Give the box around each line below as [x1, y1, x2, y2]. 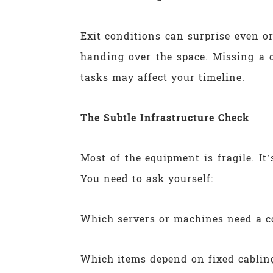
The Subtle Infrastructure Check [80, 108, 249, 127]
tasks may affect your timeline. [80, 68, 245, 87]
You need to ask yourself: [80, 169, 213, 188]
